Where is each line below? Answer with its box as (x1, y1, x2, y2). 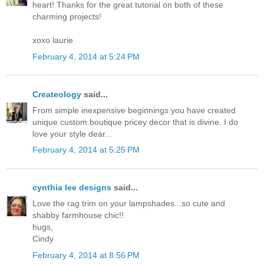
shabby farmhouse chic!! (32, 210, 124, 220)
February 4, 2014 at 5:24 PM (32, 51, 140, 61)
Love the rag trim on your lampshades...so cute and (32, 199, 225, 209)
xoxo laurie (32, 35, 73, 45)
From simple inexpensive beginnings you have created (32, 105, 236, 115)
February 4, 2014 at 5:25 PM (32, 145, 140, 155)
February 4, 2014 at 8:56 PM (32, 250, 140, 260)
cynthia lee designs (32, 183, 111, 193)
